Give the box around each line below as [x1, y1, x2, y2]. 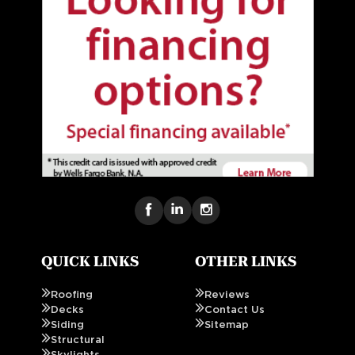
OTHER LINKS [195, 253, 296, 270]
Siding [50, 320, 84, 331]
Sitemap [204, 320, 249, 331]
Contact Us [204, 305, 265, 316]
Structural [50, 335, 105, 346]
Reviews [204, 290, 250, 301]
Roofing [50, 290, 93, 301]
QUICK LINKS [40, 253, 139, 270]
